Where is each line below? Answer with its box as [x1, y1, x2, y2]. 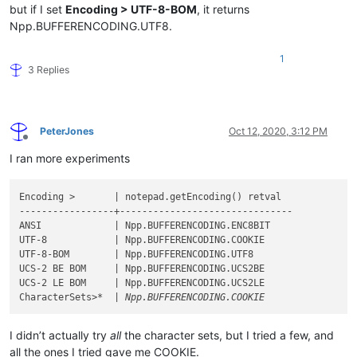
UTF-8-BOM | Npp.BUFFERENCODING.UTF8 [19, 248, 254, 260]
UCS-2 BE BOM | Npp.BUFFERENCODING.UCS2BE [19, 262, 265, 274]
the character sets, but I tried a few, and [121, 328, 334, 342]
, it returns [197, 2, 249, 17]
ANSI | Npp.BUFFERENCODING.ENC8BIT [19, 219, 271, 231]
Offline [25, 136, 54, 149]
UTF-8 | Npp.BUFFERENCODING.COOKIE [19, 233, 265, 245]
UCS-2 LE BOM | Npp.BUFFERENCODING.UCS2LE [19, 277, 265, 288]
